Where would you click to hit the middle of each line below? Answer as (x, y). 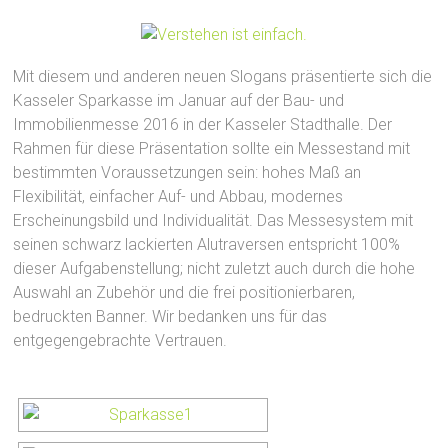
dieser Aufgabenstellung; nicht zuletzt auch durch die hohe (214, 268)
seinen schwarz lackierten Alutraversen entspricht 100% (207, 244)
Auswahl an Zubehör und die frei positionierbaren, (184, 292)
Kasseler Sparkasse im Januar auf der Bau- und (179, 100)
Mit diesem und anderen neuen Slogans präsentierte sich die (223, 76)
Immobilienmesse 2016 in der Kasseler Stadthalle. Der (203, 124)
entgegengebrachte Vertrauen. (120, 340)
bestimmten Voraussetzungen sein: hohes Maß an (187, 172)
